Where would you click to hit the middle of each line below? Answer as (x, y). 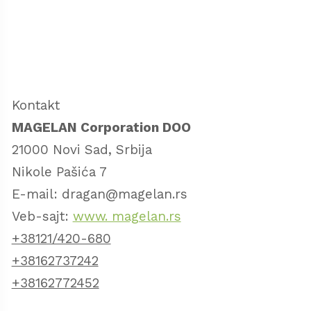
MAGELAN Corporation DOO (101, 128)
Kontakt (35, 106)
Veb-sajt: (42, 217)
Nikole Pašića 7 (59, 172)
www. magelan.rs (127, 217)
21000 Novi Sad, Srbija (82, 150)
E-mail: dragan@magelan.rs (99, 194)
